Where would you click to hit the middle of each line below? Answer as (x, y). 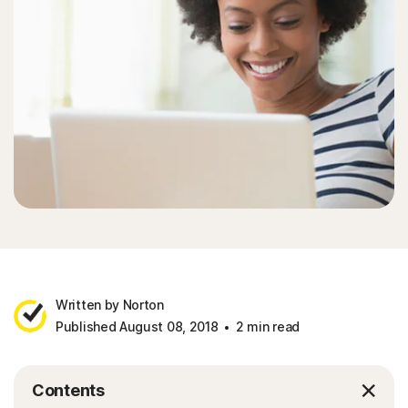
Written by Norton (110, 305)
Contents (68, 390)
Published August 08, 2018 (137, 326)
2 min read (266, 326)
